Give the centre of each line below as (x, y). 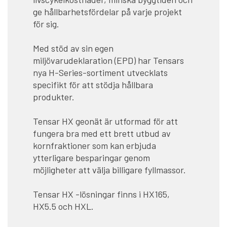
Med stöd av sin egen (73, 48)
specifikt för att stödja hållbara (93, 85)
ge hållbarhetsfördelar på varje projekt (107, 12)
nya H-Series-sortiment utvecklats (100, 73)
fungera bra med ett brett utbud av (102, 134)
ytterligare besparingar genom (91, 158)
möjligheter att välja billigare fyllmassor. (109, 170)
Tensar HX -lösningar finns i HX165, (101, 194)
